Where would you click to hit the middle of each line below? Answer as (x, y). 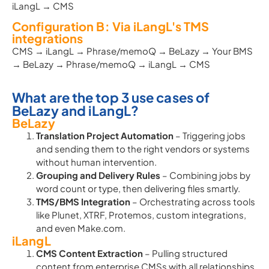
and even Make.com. (81, 228)
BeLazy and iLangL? (75, 110)
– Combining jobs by (205, 175)
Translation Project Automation (105, 135)
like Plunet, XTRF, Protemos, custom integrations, (141, 215)
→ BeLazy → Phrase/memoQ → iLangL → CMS (111, 64)
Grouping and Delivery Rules (98, 175)
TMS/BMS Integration (83, 201)
